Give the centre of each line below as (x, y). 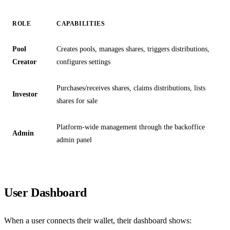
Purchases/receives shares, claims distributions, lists (131, 88)
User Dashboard (45, 193)
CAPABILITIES (81, 24)
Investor (25, 94)
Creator (24, 62)
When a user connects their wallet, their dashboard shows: (98, 221)
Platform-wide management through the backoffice (131, 127)
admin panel (74, 140)
